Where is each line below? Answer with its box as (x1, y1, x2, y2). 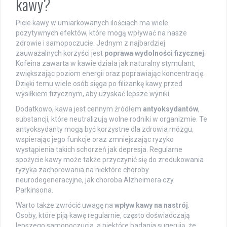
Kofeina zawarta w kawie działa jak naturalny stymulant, (16, 59, 196, 68)
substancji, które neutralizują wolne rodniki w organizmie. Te (16, 115, 207, 124)
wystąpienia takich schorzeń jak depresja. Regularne (16, 145, 182, 154)
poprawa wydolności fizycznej (104, 49, 204, 58)
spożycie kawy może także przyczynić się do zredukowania (16, 156, 204, 164)
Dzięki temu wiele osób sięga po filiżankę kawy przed (16, 80, 182, 88)
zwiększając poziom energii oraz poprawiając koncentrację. (16, 69, 205, 78)
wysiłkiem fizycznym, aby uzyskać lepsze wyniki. (16, 90, 171, 98)
